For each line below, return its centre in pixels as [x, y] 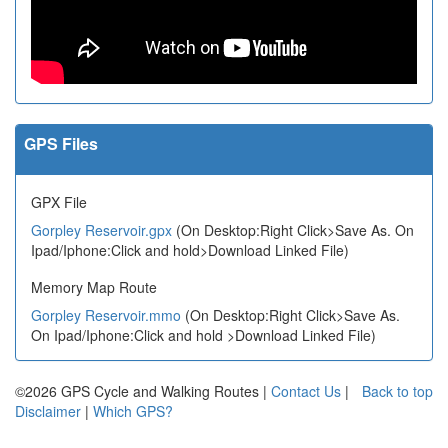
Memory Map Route [94, 287]
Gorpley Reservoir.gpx [101, 230]
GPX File [59, 202]
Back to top [397, 391]
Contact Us [306, 391]
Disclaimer [48, 411]
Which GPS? [133, 411]
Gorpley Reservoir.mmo [106, 315]
